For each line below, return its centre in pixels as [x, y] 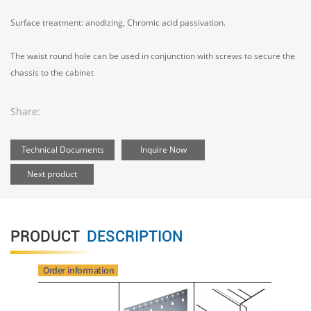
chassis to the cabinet [52, 73]
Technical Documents [62, 150]
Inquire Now [163, 150]
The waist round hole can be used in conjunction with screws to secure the [153, 56]
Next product [52, 174]
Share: [25, 112]
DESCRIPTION [133, 237]
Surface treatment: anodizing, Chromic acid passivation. [118, 23]
